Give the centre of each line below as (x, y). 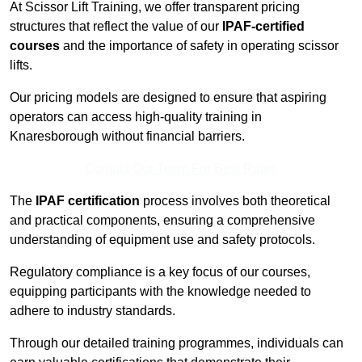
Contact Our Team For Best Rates (181, 169)
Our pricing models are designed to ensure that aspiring (168, 98)
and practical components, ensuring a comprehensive (162, 221)
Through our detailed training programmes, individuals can (177, 343)
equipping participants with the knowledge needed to (160, 292)
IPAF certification (88, 201)
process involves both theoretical (235, 201)
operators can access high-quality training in (136, 117)
